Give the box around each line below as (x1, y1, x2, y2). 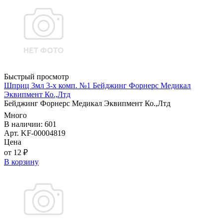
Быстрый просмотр (4, 72, 69, 81)
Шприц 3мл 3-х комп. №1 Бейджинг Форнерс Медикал (4, 81, 191, 90)
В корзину (4, 158, 39, 166)
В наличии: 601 (4, 120, 56, 129)
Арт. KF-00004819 (4, 129, 65, 138)
